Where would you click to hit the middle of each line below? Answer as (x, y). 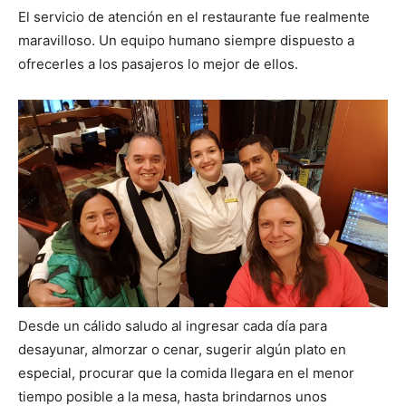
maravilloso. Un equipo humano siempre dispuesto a (186, 40)
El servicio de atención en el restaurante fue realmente (194, 16)
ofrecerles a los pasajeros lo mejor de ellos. (158, 63)
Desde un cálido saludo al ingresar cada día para (173, 326)
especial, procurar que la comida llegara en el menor (186, 373)
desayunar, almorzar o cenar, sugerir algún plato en (182, 350)
